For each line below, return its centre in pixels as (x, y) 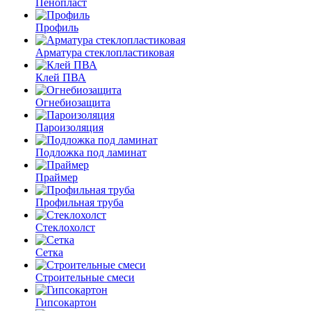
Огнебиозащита (73, 102)
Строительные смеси (85, 277)
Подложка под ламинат (91, 152)
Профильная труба (79, 202)
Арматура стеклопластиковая (105, 52)
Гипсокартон (66, 302)
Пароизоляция (69, 127)
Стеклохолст (65, 227)
